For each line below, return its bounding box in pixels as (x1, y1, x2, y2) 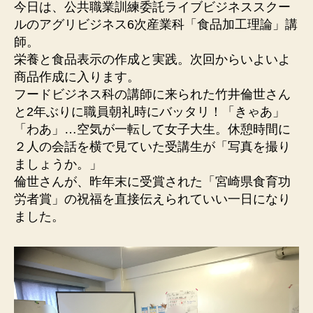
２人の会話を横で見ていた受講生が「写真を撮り (14, 140, 291, 154)
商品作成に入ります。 (14, 70, 140, 85)
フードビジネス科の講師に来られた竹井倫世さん (14, 87, 291, 102)
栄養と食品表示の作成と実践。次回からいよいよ (14, 52, 291, 67)
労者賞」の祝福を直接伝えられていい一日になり (14, 192, 291, 207)
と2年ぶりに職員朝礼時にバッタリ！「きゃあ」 (14, 105, 285, 119)
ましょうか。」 (14, 157, 102, 172)
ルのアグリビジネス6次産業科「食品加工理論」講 (14, 17, 298, 32)
